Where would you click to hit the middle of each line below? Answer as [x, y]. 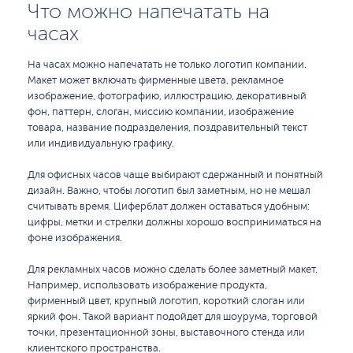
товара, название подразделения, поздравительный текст [167, 128]
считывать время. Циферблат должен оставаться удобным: [169, 206]
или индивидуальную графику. [101, 143]
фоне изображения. [75, 238]
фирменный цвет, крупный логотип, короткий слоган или [166, 301]
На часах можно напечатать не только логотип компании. [167, 65]
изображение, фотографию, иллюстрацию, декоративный [167, 96]
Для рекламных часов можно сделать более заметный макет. [173, 269]
